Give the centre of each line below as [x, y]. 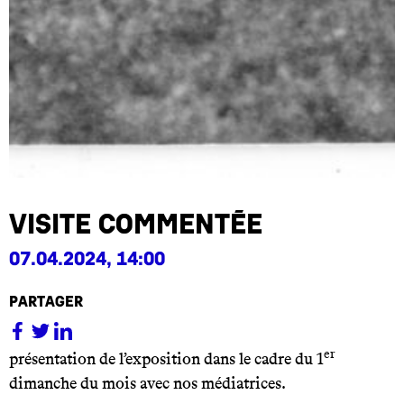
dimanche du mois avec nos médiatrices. [147, 383]
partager [46, 302]
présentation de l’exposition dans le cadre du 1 [166, 359]
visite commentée [136, 225]
